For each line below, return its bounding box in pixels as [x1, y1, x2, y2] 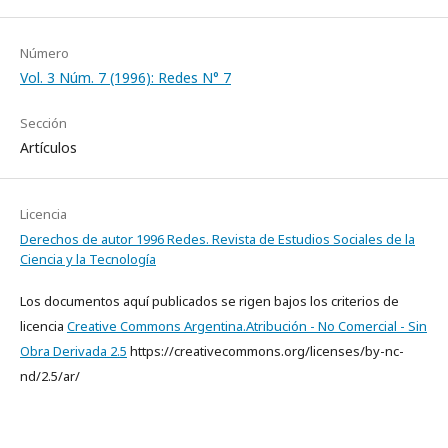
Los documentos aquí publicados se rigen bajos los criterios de [20, 292, 399, 310]
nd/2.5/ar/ [20, 367, 80, 385]
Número [20, 44, 69, 62]
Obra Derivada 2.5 [20, 342, 127, 360]
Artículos [20, 138, 77, 157]
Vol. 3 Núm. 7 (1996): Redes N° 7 [20, 68, 231, 87]
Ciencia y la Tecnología [20, 250, 156, 268]
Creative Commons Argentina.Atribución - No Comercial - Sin [67, 317, 427, 335]
